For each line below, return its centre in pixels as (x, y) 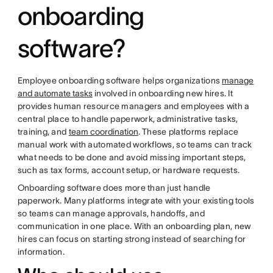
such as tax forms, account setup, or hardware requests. (129, 170)
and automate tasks (55, 94)
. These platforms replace (188, 132)
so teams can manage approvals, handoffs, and (111, 214)
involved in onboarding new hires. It (163, 94)
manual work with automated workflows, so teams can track (135, 145)
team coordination (103, 132)
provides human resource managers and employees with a (133, 106)
